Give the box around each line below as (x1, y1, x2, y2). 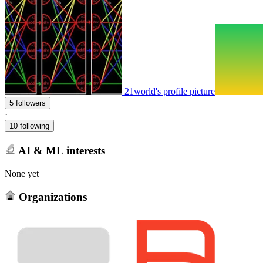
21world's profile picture (124, 86, 215, 97)
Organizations (15, 191, 87, 204)
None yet (5, 168, 39, 178)
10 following (9, 122, 49, 131)
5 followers (16, 99, 46, 108)
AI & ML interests (15, 144, 105, 157)
